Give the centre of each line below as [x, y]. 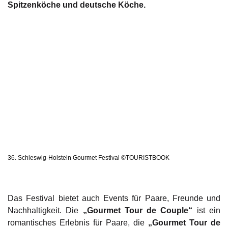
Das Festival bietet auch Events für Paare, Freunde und [114, 198]
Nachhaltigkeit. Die [45, 210]
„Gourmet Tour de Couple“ [138, 210]
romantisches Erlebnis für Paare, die [78, 222]
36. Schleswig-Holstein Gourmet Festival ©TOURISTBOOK [89, 158]
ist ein [207, 210]
